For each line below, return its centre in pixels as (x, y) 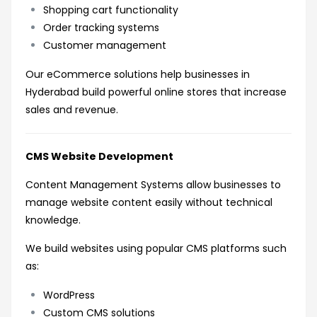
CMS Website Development (99, 157)
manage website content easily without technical (149, 203)
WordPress (69, 295)
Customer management (105, 46)
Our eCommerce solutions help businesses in (138, 75)
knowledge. (53, 220)
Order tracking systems (101, 28)
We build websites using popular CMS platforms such (156, 249)
